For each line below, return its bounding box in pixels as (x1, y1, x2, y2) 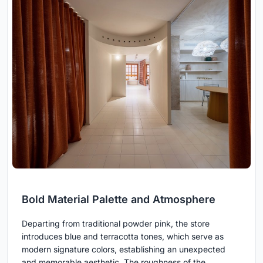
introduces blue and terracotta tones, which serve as (22, 231, 224, 242)
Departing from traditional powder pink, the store (22, 218, 210, 229)
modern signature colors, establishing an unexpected (22, 244, 225, 255)
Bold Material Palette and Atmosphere (22, 193, 215, 206)
